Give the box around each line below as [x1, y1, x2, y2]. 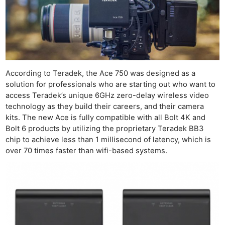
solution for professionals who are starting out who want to [6, 80, 216, 89]
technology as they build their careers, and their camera [6, 102, 204, 111]
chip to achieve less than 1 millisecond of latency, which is [6, 135, 211, 145]
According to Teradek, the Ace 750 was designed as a [6, 69, 196, 78]
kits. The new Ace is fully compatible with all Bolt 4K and [6, 113, 206, 123]
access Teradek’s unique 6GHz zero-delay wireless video [6, 91, 209, 100]
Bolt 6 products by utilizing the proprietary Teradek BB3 [6, 124, 204, 134]
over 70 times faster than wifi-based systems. [6, 146, 168, 156]
